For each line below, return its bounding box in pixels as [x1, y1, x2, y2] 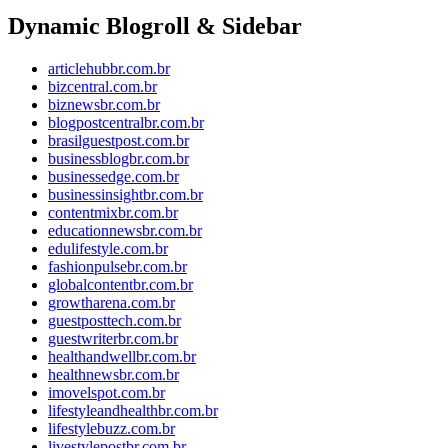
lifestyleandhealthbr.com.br [48, 402, 218, 420]
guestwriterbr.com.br [48, 330, 178, 348]
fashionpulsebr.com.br [48, 258, 187, 276]
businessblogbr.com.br [48, 150, 189, 168]
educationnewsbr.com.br [48, 222, 202, 240]
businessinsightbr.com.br [48, 186, 203, 204]
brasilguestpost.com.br [48, 132, 189, 150]
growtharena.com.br [48, 294, 175, 312]
